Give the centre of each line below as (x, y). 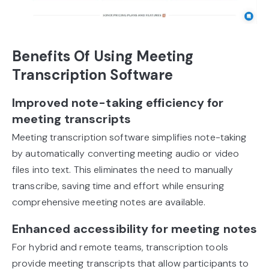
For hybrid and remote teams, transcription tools (120, 247)
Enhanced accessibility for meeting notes (134, 229)
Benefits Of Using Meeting (103, 56)
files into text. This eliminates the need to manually (123, 170)
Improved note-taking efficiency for (118, 103)
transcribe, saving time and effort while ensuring (118, 186)
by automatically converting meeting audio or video (126, 154)
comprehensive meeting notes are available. (109, 202)
